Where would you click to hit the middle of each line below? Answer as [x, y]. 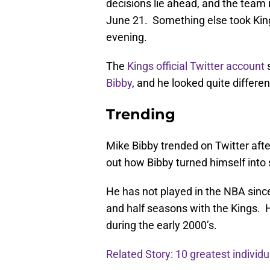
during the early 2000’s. [162, 225]
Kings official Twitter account [195, 66]
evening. [127, 37]
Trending [141, 115]
